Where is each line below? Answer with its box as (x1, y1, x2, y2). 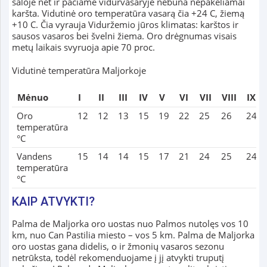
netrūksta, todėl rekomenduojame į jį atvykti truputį (11, 252, 224, 264)
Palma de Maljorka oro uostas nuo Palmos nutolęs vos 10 (11, 218, 249, 230)
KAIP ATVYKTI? (11, 194, 95, 209)
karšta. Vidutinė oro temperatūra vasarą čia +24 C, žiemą (11, 7, 244, 20)
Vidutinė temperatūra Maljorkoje (11, 64, 146, 77)
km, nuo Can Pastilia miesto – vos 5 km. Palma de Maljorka (11, 229, 254, 241)
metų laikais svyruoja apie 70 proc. (11, 41, 155, 54)
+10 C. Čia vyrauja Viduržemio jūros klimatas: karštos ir (11, 18, 238, 31)
